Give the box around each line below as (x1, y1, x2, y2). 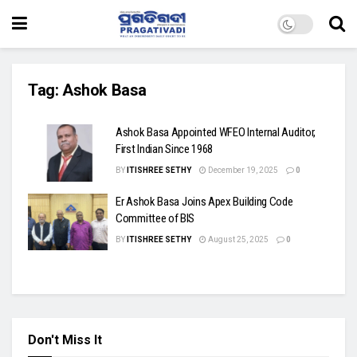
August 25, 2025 (206, 234, 269, 244)
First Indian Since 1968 (116, 142, 214, 156)
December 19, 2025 (206, 166, 278, 175)
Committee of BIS (116, 210, 195, 226)
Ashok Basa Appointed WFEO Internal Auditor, (116, 125, 316, 139)
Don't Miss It (28, 332, 102, 347)
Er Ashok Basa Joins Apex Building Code (116, 194, 293, 209)
